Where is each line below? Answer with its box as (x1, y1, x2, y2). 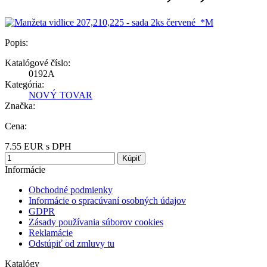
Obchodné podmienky (29, 184, 113, 195)
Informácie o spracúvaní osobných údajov (29, 195, 186, 206)
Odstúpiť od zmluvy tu (29, 238, 114, 249)
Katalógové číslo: (5, 57, 70, 68)
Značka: (5, 100, 35, 111)
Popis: (5, 37, 28, 48)
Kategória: (5, 79, 44, 89)
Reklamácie (29, 227, 73, 238)
